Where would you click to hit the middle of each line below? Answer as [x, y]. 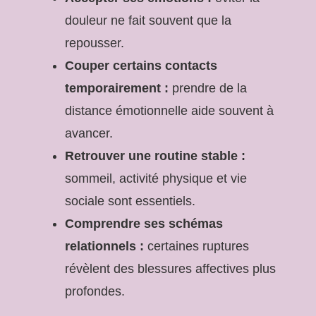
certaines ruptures [196, 246]
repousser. [95, 43]
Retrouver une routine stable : [155, 156]
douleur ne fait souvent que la [148, 20]
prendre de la [208, 88]
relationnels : [104, 246]
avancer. [89, 133]
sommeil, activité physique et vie [156, 178]
